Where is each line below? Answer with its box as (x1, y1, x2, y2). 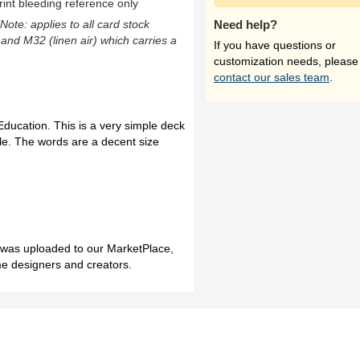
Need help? (214, 18, 277, 31)
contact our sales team (214, 71, 329, 84)
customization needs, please (214, 55, 358, 67)
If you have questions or (214, 39, 336, 51)
